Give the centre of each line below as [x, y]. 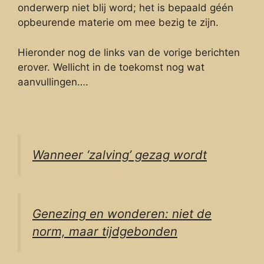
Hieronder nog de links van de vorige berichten [129, 52]
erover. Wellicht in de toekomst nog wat [111, 67]
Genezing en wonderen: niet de [122, 214]
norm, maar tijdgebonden [105, 232]
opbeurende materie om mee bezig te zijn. [118, 23]
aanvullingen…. [53, 82]
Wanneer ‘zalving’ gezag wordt [120, 154]
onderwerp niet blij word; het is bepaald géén [126, 8]
